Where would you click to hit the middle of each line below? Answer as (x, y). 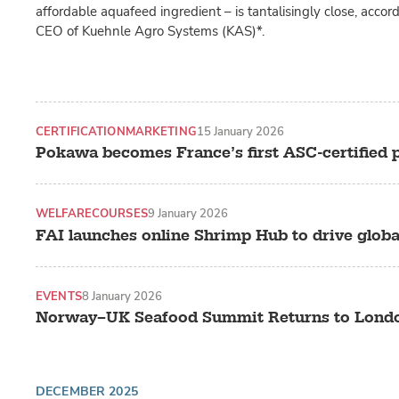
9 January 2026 (187, 214)
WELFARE (64, 214)
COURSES (119, 214)
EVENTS (59, 296)
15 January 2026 (240, 131)
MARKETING (161, 131)
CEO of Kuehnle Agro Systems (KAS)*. (152, 31)
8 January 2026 (122, 296)
